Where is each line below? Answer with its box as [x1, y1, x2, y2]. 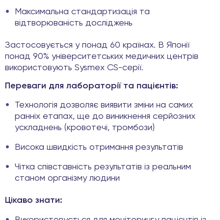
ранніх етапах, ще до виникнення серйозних [15, 112, 195, 121]
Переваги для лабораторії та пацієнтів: [5, 82, 178, 91]
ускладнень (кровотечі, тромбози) [15, 123, 155, 133]
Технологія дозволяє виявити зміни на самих [15, 101, 193, 110]
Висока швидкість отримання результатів [15, 143, 183, 152]
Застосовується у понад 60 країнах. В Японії [5, 40, 190, 50]
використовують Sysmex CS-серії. [5, 63, 143, 72]
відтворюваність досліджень [15, 18, 133, 27]
